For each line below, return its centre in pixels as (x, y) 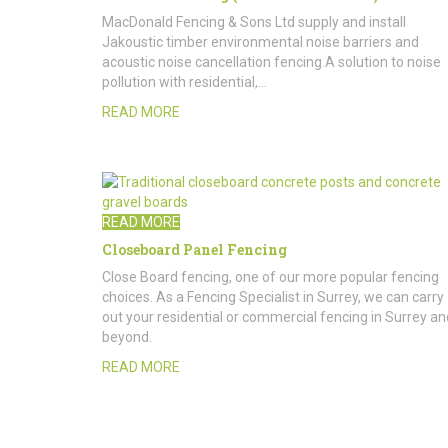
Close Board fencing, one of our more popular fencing (270, 277)
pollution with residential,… (184, 82)
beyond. (127, 337)
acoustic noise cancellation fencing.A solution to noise (271, 62)
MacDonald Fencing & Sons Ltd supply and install (254, 22)
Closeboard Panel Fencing (194, 250)
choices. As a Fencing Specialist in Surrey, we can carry (273, 297)
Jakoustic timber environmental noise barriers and (260, 42)
